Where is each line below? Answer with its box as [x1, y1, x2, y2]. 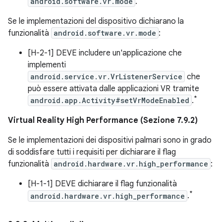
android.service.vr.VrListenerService [30, 71, 182, 81]
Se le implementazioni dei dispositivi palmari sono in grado [8, 135, 212, 146]
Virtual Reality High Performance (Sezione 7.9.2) [8, 115, 198, 126]
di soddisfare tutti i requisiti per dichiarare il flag [8, 147, 176, 158]
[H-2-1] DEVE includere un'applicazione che [28, 48, 182, 58]
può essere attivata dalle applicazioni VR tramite [28, 83, 199, 94]
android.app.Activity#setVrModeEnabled [30, 96, 189, 106]
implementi [28, 59, 66, 70]
